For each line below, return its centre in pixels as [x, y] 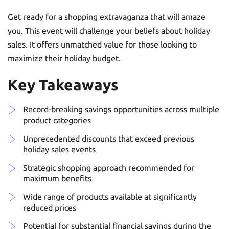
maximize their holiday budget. [64, 58]
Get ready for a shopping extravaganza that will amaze [107, 17]
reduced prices [50, 207]
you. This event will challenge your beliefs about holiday [109, 30]
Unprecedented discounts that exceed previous [109, 138]
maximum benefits [57, 178]
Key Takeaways [63, 85]
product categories [57, 120]
